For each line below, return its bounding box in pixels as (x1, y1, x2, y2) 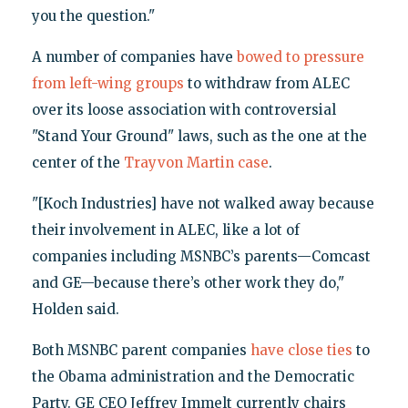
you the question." (31, 7, 155, 25)
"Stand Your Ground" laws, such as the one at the (31, 127, 367, 146)
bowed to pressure (236, 48, 364, 66)
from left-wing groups (31, 75, 184, 93)
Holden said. (31, 301, 119, 319)
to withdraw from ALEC (183, 75, 350, 93)
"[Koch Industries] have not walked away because (31, 195, 374, 213)
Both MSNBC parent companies (31, 342, 250, 360)
